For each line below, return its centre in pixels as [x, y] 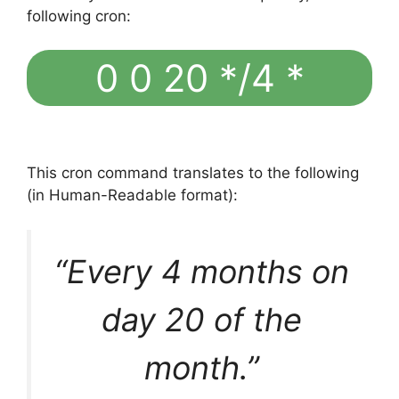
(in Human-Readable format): [132, 195]
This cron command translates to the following [193, 173]
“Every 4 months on [202, 271]
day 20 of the [202, 319]
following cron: [79, 16]
